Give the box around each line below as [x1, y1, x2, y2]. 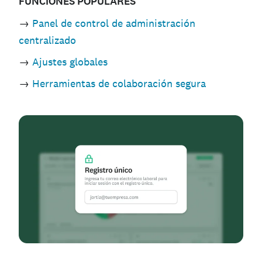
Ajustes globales [32, 54, 108, 68]
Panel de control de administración [32, 16, 195, 30]
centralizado [19, 33, 76, 47]
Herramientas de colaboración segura [32, 76, 206, 90]
